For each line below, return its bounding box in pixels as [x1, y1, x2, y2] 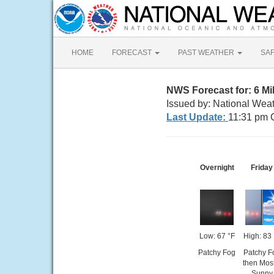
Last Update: [166, 112, 228, 122]
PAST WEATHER [178, 48, 236, 57]
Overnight [199, 163, 234, 172]
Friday [251, 163, 273, 172]
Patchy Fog [198, 248, 235, 257]
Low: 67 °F [199, 232, 235, 240]
